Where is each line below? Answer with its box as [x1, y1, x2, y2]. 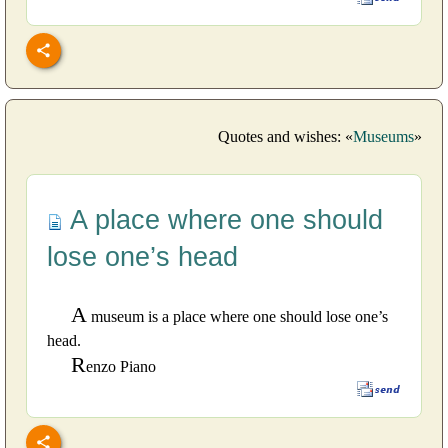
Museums [353, 128, 414, 146]
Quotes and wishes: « [218, 128, 353, 146]
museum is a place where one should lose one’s [87, 308, 388, 326]
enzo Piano [86, 358, 156, 376]
